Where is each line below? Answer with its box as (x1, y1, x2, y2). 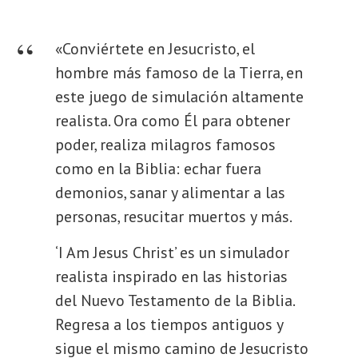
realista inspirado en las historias (55, 266, 288, 287)
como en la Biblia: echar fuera (55, 158, 262, 179)
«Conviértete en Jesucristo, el (55, 38, 256, 59)
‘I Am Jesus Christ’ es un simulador (55, 242, 290, 263)
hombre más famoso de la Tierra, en (55, 62, 304, 83)
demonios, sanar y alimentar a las (55, 182, 286, 203)
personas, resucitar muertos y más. (55, 206, 293, 227)
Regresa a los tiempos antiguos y (55, 314, 284, 335)
